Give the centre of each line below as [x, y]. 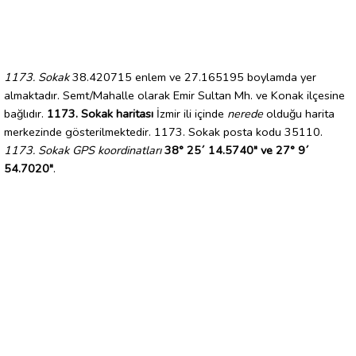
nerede [245, 113]
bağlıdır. [25, 113]
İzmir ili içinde [190, 113]
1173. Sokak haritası [100, 113]
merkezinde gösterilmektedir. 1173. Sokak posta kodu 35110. [163, 132]
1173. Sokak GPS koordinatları [83, 150]
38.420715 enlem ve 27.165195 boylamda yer [193, 77]
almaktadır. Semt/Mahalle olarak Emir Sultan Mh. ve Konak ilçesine [174, 95]
